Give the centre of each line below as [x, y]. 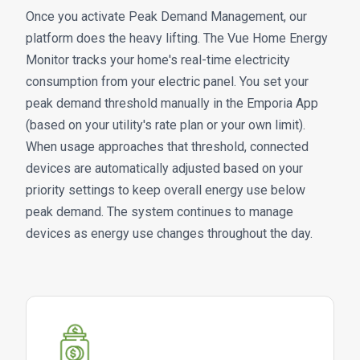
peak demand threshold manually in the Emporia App [172, 103]
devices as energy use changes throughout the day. [169, 233]
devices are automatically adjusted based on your [164, 168]
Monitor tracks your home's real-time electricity [158, 59]
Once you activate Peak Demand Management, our [166, 16]
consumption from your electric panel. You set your [167, 81]
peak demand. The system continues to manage [160, 211]
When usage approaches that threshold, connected [167, 146]
